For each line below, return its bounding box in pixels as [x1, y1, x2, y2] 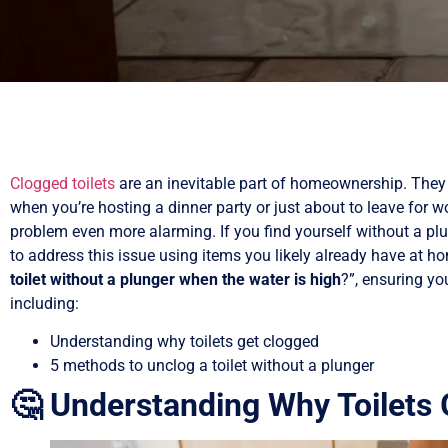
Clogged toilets [10, 173, 115, 193]
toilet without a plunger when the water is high [10, 269, 341, 289]
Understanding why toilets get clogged [50, 332, 319, 352]
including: [10, 293, 79, 313]
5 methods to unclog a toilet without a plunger [50, 356, 374, 376]
